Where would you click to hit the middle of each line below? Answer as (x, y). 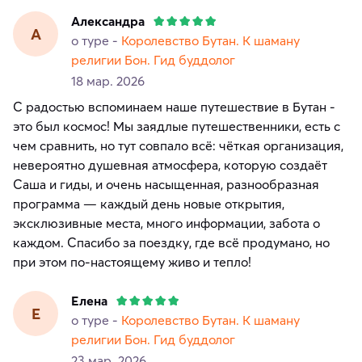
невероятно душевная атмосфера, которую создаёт (170, 165)
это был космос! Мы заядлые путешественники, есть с (177, 126)
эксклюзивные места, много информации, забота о (166, 223)
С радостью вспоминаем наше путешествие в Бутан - (174, 107)
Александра (108, 21)
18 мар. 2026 (108, 81)
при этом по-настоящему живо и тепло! (132, 262)
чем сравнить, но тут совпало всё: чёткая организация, (178, 146)
